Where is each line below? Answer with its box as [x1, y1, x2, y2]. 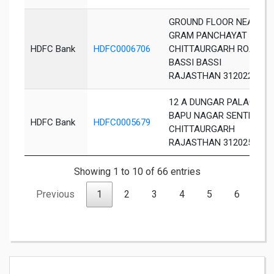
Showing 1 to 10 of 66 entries [73, 166, 201, 178]
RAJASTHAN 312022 [169, 70, 253, 82]
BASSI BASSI [169, 57, 221, 68]
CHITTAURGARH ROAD [169, 43, 261, 55]
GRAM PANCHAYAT [169, 30, 247, 42]
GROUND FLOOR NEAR [169, 17, 259, 28]
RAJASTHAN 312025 [169, 137, 253, 149]
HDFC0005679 [94, 117, 150, 128]
